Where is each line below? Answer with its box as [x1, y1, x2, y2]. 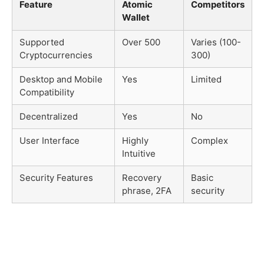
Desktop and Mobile [19, 73, 103, 85]
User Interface [19, 134, 80, 146]
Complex [191, 134, 228, 146]
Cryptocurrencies [19, 49, 93, 61]
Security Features [19, 171, 93, 183]
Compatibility [19, 86, 74, 98]
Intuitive [122, 147, 156, 159]
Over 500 [122, 36, 160, 48]
